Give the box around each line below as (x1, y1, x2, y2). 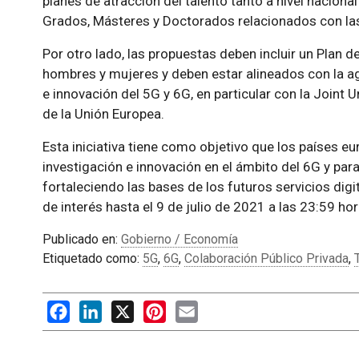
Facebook (69, 300, 125, 316)
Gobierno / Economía (120, 231, 238, 247)
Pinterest (165, 300, 218, 316)
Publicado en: (42, 231, 121, 247)
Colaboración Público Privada (184, 250, 349, 266)
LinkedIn (101, 300, 150, 316)
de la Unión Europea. (42, 105, 164, 122)
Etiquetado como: (42, 250, 143, 266)
